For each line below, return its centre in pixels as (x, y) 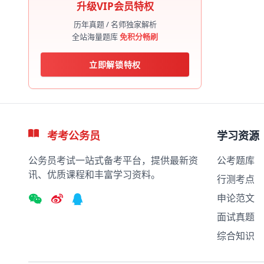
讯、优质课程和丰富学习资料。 (94, 174)
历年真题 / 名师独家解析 (115, 24)
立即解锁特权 (115, 65)
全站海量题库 (96, 37)
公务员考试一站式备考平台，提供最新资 (113, 160)
